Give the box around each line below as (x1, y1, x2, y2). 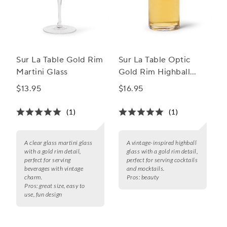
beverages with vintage (24, 165, 83, 173)
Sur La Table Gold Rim (16, 55, 103, 65)
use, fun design (24, 191, 62, 199)
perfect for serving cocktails (126, 156, 198, 164)
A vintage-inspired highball (126, 139, 197, 147)
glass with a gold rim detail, (126, 147, 198, 156)
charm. (24, 173, 42, 181)
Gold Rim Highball (118, 67, 191, 78)
